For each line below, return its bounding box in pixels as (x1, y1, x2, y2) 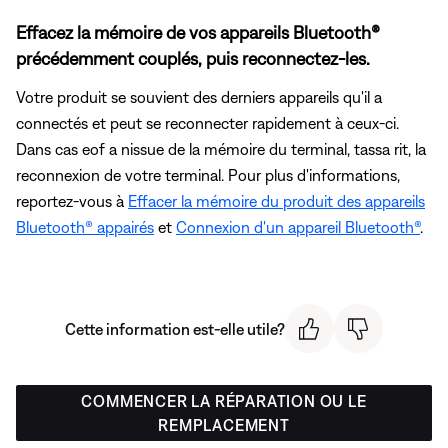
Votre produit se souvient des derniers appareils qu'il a (16, 88, 382, 107)
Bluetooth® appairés (16, 218, 154, 237)
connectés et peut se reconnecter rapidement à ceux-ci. (16, 114, 399, 133)
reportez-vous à (16, 192, 128, 211)
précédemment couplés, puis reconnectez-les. (16, 48, 370, 70)
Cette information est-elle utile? (65, 319, 285, 338)
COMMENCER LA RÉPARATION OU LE (81, 391, 367, 410)
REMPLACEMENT (158, 415, 290, 434)
